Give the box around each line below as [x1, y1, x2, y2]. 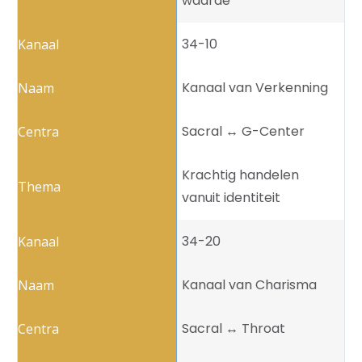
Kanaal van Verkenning [182, 78, 328, 98]
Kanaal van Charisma [182, 276, 317, 295]
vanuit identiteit [182, 188, 280, 208]
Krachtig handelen [182, 166, 299, 185]
